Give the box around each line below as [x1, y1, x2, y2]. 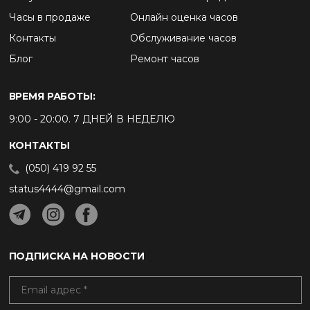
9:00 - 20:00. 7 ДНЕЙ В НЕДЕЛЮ [8, 113, 175, 125]
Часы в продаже [8, 11, 91, 24]
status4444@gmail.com [8, 183, 125, 195]
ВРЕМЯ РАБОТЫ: [8, 90, 95, 102]
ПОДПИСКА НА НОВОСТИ [8, 250, 145, 262]
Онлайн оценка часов [129, 11, 238, 24]
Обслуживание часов [129, 32, 237, 44]
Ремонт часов [129, 53, 199, 65]
